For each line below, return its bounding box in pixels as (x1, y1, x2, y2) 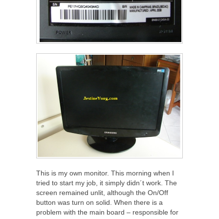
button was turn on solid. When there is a (36, 198, 163, 206)
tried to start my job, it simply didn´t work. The (36, 178, 177, 187)
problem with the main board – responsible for (36, 208, 178, 216)
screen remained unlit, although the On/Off (36, 188, 168, 197)
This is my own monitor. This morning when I (36, 169, 174, 177)
